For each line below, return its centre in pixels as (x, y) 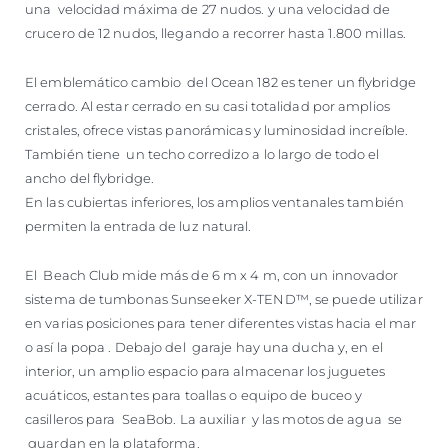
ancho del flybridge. (89, 177)
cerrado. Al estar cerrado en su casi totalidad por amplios (207, 105)
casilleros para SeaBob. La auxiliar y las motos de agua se (214, 418)
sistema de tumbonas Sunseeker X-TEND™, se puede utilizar (224, 298)
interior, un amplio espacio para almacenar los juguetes (205, 370)
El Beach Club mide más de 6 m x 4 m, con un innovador (212, 274)
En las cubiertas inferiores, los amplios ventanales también (214, 201)
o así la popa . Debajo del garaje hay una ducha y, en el (204, 346)
